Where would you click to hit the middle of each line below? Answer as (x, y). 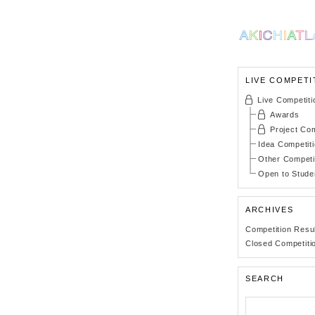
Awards (285, 115)
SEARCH (265, 278)
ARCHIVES (270, 210)
